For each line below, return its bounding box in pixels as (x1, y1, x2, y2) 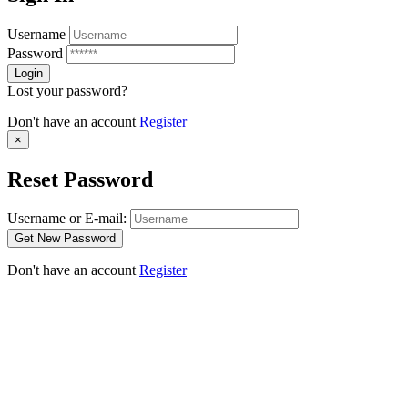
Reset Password (7, 167, 153, 191)
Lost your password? (7, 82, 127, 98)
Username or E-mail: (7, 210, 127, 227)
